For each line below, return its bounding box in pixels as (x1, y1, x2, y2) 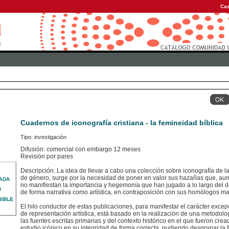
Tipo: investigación (20, 134, 66, 141)
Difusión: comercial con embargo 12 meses (20, 146, 141, 153)
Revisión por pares (20, 153, 73, 161)
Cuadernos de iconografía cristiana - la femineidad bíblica (20, 119, 223, 127)
